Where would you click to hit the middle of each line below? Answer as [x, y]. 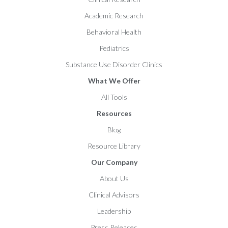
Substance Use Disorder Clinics [114, 64]
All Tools [114, 97]
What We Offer [114, 80]
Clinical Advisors [114, 194]
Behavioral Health [114, 32]
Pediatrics [114, 48]
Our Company [114, 162]
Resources [114, 113]
